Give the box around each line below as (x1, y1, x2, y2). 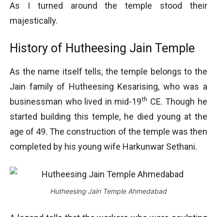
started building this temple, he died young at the (10, 111, 207, 122)
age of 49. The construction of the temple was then (10, 126, 207, 137)
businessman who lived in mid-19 (10, 96, 142, 107)
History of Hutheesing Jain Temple (10, 41, 195, 55)
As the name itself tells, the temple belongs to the (10, 66, 207, 77)
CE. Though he (147, 96, 208, 107)
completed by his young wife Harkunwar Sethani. (10, 141, 197, 152)
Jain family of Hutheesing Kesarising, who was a (10, 81, 207, 92)
